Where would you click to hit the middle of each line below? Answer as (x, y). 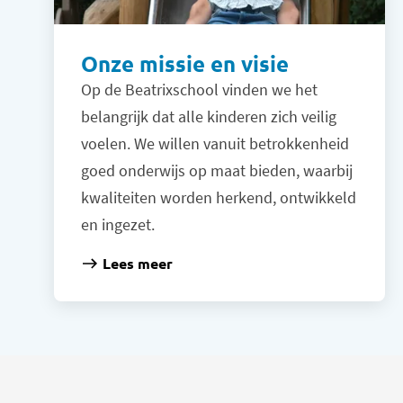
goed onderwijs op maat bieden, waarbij (217, 171)
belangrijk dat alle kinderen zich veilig (209, 117)
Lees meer (138, 264)
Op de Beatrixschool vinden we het (200, 90)
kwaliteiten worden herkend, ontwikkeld (219, 198)
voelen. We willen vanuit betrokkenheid (215, 144)
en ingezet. (118, 225)
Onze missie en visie (185, 64)
